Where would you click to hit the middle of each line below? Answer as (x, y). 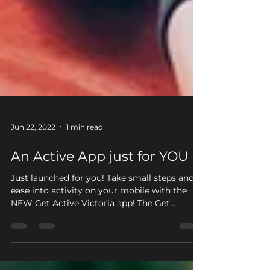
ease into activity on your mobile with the (99, 248)
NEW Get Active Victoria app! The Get (90, 261)
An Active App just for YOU (99, 214)
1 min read (85, 184)
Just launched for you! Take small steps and (59, 236)
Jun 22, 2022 (33, 184)
